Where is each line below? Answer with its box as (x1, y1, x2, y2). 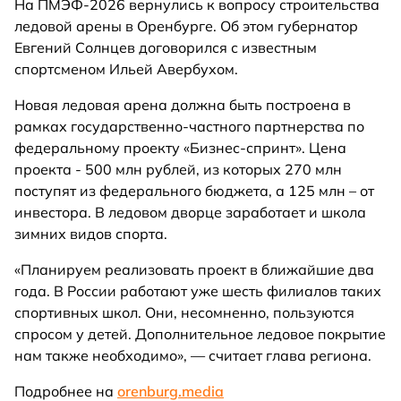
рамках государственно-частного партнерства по (14, 117, 364, 136)
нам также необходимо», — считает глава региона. (14, 346, 371, 365)
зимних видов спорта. (14, 225, 167, 243)
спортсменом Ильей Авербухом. (14, 60, 238, 79)
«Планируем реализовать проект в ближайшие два (14, 260, 374, 279)
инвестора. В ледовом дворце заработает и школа (14, 203, 366, 222)
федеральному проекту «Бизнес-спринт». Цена (14, 139, 346, 158)
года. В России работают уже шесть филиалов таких (14, 282, 381, 301)
